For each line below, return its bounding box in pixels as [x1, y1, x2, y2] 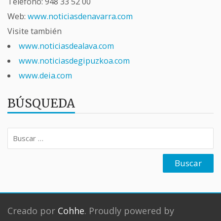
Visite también [7, 26, 62, 37]
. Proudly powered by [84, 205, 174, 217]
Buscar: [7, 129, 34, 140]
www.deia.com [19, 70, 73, 81]
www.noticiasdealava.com [19, 40, 114, 51]
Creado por [7, 205, 58, 217]
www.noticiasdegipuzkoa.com [19, 55, 130, 66]
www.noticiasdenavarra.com [28, 11, 133, 22]
